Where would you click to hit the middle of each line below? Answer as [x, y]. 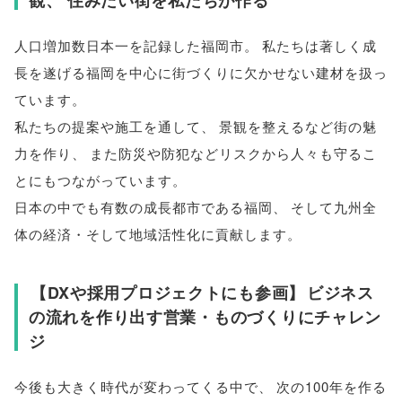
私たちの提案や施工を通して [108, 126]
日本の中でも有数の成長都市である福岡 [144, 206]
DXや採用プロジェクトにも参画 [168, 293]
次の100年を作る [332, 386]
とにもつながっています [93, 179]
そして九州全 [334, 206]
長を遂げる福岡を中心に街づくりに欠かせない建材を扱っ [201, 72]
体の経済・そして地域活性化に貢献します [151, 233]
